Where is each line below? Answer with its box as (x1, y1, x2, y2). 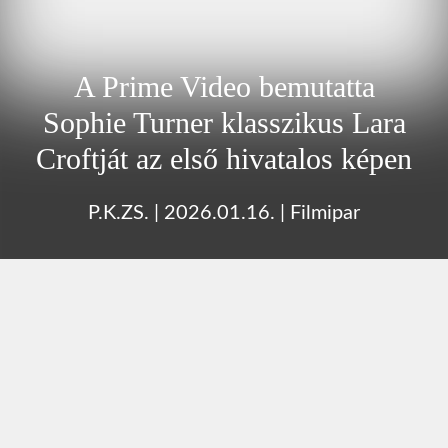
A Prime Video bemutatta (73, 69, 375, 103)
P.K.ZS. (88, 202, 149, 223)
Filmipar (290, 202, 360, 223)
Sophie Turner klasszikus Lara (42, 105, 406, 139)
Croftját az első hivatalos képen (36, 141, 412, 175)
